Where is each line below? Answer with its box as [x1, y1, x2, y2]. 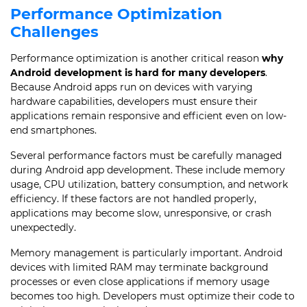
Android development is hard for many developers [10, 66, 265, 79]
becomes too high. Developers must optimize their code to [10, 290, 295, 302]
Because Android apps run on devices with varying [10, 81, 253, 93]
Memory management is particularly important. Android [10, 247, 282, 259]
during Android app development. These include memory [10, 164, 285, 176]
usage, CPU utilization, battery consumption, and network [10, 178, 288, 191]
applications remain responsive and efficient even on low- [10, 110, 286, 122]
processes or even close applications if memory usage [10, 275, 269, 288]
